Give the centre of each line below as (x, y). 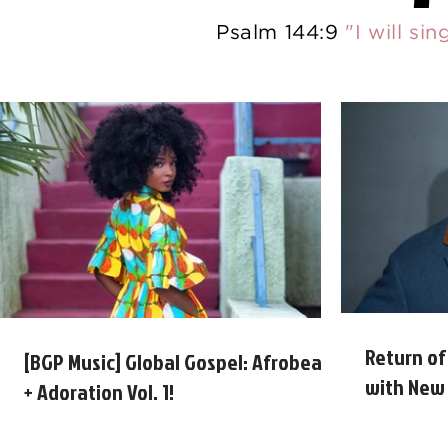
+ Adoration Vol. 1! (99, 391)
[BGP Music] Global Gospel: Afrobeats (181, 361)
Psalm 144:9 (280, 33)
